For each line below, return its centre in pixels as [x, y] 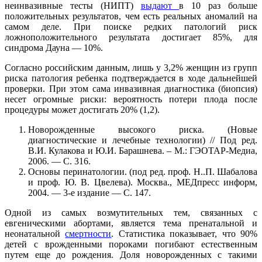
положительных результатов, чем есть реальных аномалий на [131, 16]
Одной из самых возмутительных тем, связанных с [131, 213]
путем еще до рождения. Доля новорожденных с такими [131, 255]
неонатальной [35, 234]
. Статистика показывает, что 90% [185, 234]
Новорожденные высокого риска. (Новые [143, 130]
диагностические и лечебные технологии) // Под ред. [143, 140]
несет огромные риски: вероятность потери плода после [131, 99]
